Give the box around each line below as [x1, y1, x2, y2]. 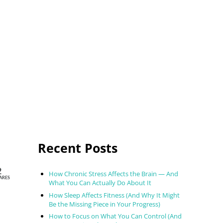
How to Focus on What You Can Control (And [49, 212, 182, 221]
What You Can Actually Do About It [49, 178, 152, 188]
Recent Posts [38, 139, 117, 157]
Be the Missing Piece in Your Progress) [49, 199, 161, 209]
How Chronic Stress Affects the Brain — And [49, 169, 179, 179]
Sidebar [37, 127, 96, 148]
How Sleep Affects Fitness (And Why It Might [49, 190, 180, 200]
